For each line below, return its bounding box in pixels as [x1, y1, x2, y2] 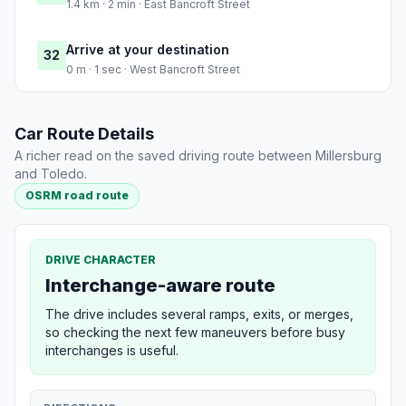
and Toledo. [14, 166, 87, 182]
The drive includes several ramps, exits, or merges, [45, 305, 353, 322]
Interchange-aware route [45, 274, 275, 296]
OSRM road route [25, 188, 130, 203]
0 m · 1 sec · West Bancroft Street [66, 63, 240, 77]
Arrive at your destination [66, 42, 229, 58]
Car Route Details [14, 124, 154, 144]
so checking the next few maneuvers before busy [45, 324, 345, 340]
